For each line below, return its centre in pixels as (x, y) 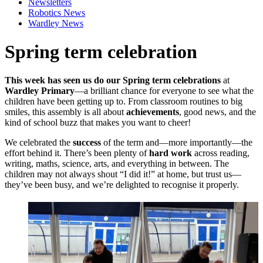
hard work (171, 153)
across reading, (221, 153)
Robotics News (57, 12)
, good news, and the (218, 112)
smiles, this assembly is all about (65, 112)
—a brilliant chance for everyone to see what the (164, 91)
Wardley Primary (40, 91)
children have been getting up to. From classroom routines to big (124, 102)
